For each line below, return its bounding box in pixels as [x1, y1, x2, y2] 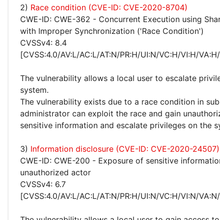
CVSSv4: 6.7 [20, 179, 66, 189]
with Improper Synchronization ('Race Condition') [20, 26, 204, 36]
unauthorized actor [20, 167, 91, 177]
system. [20, 85, 49, 95]
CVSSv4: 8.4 [20, 38, 67, 48]
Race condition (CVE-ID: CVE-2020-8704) [30, 2, 188, 12]
